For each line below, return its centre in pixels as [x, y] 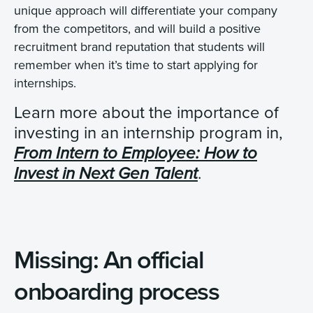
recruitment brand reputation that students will [139, 47]
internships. [45, 83]
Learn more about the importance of [146, 111]
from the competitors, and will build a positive [137, 29]
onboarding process [116, 291]
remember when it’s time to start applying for [136, 65]
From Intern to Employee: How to [136, 153]
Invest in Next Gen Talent [106, 174]
